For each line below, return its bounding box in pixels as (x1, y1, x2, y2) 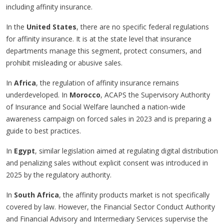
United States (26, 21, 76, 31)
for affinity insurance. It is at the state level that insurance (6, 33, 191, 43)
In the (6, 21, 26, 31)
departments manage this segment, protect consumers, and (6, 45, 201, 55)
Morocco (69, 89, 100, 99)
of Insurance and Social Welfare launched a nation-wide (6, 101, 185, 111)
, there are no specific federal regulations (76, 21, 209, 31)
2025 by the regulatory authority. (6, 169, 111, 179)
